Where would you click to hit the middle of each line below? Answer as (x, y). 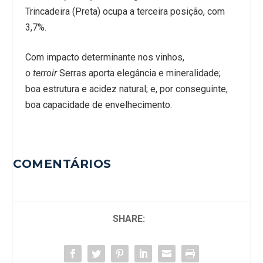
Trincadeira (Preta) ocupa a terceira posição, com (125, 11)
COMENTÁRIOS (62, 163)
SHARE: (129, 218)
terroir (45, 73)
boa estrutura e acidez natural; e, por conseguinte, (126, 89)
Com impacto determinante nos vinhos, (104, 57)
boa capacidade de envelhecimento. (98, 104)
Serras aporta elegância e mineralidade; (139, 73)
